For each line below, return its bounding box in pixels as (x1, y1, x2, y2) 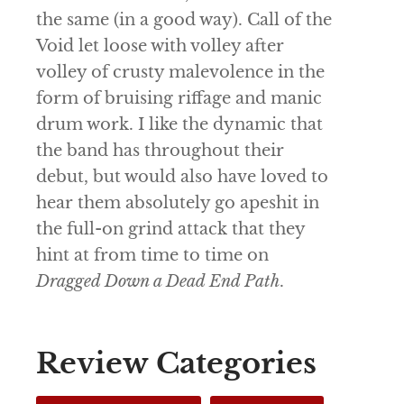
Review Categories (36, 345, 317, 382)
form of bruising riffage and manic (36, 88, 322, 109)
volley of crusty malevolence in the (36, 62, 325, 83)
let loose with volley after (74, 36, 284, 57)
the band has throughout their (36, 141, 284, 161)
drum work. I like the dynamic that (36, 115, 323, 135)
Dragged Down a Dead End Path (36, 271, 280, 292)
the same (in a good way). (36, 10, 247, 31)
